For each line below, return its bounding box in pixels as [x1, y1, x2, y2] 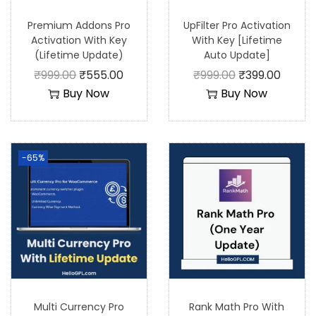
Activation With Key [30, 32, 127, 47]
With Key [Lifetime [191, 32, 282, 47]
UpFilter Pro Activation [183, 18, 291, 32]
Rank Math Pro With [189, 299, 285, 314]
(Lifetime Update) [34, 47, 123, 62]
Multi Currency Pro [33, 299, 124, 314]
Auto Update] [203, 47, 270, 62]
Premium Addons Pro [27, 18, 130, 32]
